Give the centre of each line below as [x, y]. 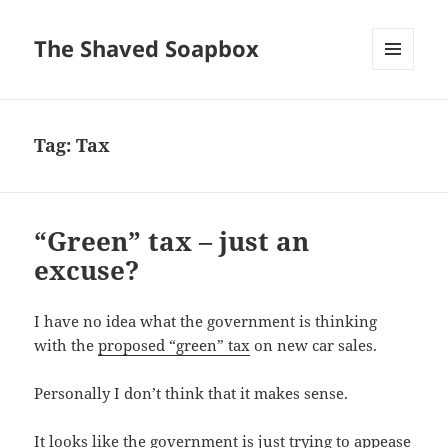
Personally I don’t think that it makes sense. [191, 393]
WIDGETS [400, 112]
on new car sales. [314, 345]
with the [66, 345]
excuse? [87, 270]
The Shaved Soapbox [147, 48]
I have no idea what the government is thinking [206, 321]
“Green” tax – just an [172, 241]
